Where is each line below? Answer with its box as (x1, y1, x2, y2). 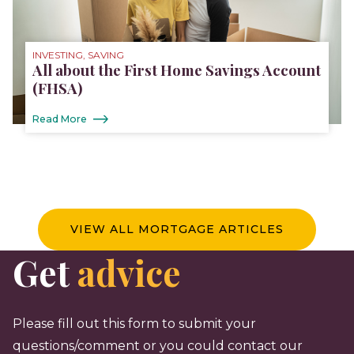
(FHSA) (32, 78, 83, 99)
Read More (32, 113, 88, 126)
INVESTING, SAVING (32, 49, 125, 62)
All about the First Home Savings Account (32, 60, 322, 81)
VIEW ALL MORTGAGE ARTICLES (70, 222, 284, 237)
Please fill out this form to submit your (13, 316, 256, 332)
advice (77, 249, 181, 296)
